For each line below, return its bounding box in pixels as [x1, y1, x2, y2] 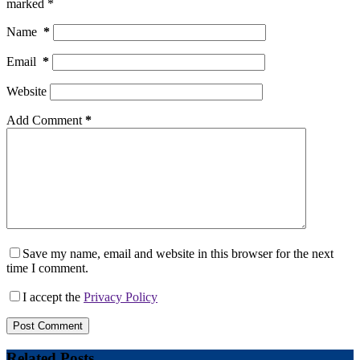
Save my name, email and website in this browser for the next [22, 247, 333, 261]
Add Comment [6, 113, 82, 128]
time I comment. [6, 261, 88, 276]
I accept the [22, 290, 84, 305]
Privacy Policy [84, 290, 157, 305]
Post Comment [13, 320, 83, 333]
